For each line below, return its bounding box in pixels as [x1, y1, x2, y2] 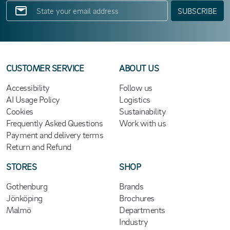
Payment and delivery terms [6, 128, 104, 140]
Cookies [6, 105, 33, 117]
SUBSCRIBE [178, 5, 217, 16]
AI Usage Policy [6, 93, 60, 105]
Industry [119, 215, 148, 227]
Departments [119, 203, 165, 215]
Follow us [119, 81, 152, 93]
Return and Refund [6, 140, 71, 152]
